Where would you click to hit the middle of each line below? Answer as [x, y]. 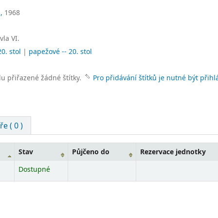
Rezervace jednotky [173, 151]
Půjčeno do [91, 151]
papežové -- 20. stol [60, 52]
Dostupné [34, 169]
